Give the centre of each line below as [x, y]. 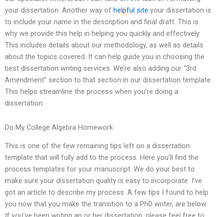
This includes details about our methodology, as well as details [104, 45]
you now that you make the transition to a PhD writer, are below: [106, 204]
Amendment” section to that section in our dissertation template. [108, 80]
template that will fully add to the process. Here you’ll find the [102, 158]
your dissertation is [180, 10]
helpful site [131, 10]
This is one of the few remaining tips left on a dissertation [97, 146]
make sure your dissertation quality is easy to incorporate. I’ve [103, 181]
